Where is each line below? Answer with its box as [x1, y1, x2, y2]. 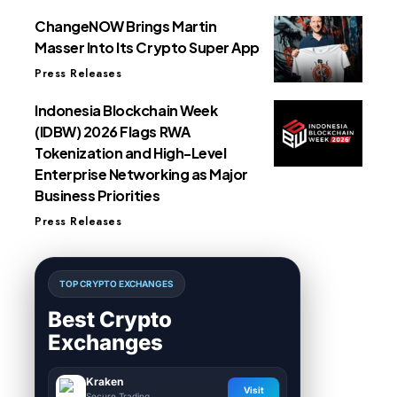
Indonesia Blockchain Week [35, 101, 218, 121]
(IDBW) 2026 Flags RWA [35, 122, 191, 142]
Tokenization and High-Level [35, 144, 227, 163]
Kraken [86, 375, 123, 389]
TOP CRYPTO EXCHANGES [59, 278, 174, 290]
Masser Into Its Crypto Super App [35, 38, 260, 58]
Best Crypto [48, 307, 172, 333]
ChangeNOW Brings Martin [35, 17, 217, 36]
